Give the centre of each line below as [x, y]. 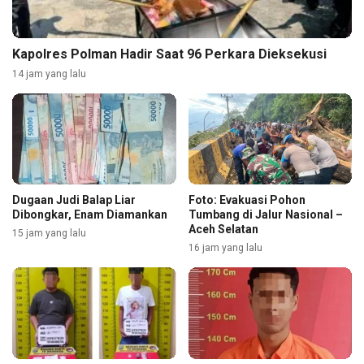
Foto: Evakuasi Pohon [247, 200]
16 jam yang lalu [225, 248]
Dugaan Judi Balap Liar [74, 200]
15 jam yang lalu [49, 234]
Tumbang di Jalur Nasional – [265, 215]
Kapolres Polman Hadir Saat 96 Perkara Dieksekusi [169, 54]
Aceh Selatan [223, 230]
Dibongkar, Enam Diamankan [90, 215]
